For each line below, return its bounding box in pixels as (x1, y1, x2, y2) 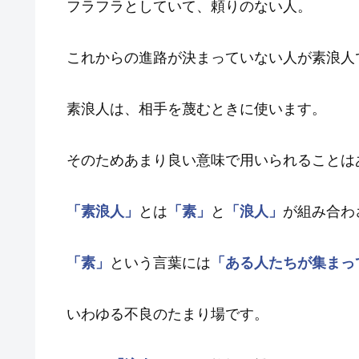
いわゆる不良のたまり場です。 (67, 306, 268, 323)
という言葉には (110, 255, 211, 272)
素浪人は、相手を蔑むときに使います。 (67, 101, 326, 118)
